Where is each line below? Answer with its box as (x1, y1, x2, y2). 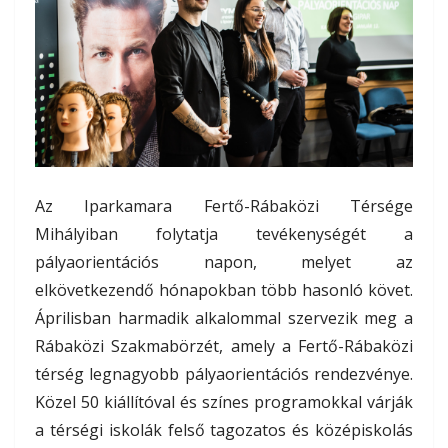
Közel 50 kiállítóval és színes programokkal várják (35, 390, 413, 413)
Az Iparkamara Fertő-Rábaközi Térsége (35, 194, 413, 217)
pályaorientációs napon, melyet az (35, 250, 413, 273)
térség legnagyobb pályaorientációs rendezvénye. (35, 362, 413, 385)
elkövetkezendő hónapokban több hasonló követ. (35, 278, 413, 301)
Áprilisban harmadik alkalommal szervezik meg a (35, 306, 413, 329)
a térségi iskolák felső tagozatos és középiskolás (35, 418, 413, 441)
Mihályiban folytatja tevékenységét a (35, 222, 413, 245)
